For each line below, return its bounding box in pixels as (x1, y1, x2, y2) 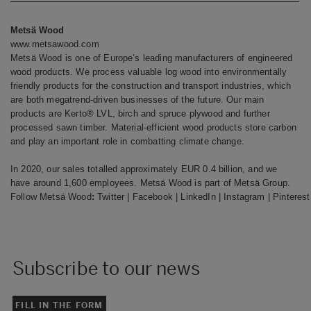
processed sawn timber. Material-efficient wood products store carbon (10, 121, 296, 133)
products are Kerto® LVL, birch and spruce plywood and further (10, 108, 270, 119)
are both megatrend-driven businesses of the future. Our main (10, 94, 264, 105)
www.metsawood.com (10, 38, 99, 49)
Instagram (224, 191, 265, 202)
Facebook (132, 191, 173, 202)
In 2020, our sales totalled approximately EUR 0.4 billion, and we (10, 163, 278, 174)
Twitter (97, 191, 125, 202)
